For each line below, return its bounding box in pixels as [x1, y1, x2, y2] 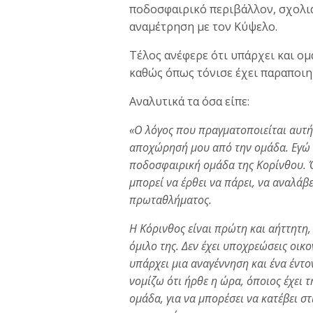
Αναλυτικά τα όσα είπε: [129, 93, 250, 109]
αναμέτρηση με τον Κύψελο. [129, 18, 278, 34]
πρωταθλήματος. [129, 191, 212, 208]
